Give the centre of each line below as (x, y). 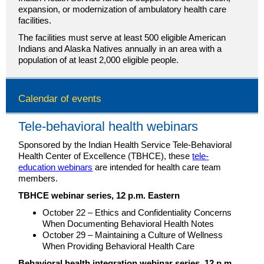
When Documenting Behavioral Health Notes (128, 224)
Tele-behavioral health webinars (108, 126)
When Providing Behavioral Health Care (119, 246)
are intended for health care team (157, 167)
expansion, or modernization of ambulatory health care (123, 9)
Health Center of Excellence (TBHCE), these (105, 156)
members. (38, 178)
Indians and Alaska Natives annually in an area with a (120, 49)
